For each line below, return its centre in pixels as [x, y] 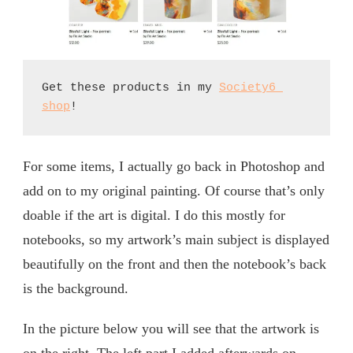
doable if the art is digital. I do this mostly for [154, 215]
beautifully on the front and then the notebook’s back [175, 264]
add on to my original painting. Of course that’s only [174, 190]
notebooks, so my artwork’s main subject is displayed [176, 239]
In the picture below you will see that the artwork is [171, 328]
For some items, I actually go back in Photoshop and [174, 166]
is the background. [76, 288]
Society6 [247, 87]
